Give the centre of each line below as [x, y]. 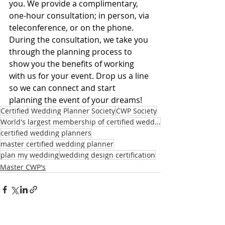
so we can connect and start [63, 88]
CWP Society [136, 111]
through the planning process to [72, 52]
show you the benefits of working [73, 64]
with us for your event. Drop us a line [80, 76]
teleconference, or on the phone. [72, 28]
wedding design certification [107, 155]
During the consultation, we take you [80, 40]
